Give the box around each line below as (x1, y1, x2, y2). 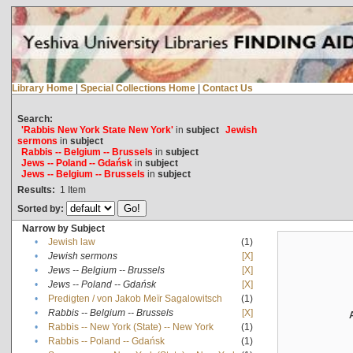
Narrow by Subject (21, 222, 105, 234)
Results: (17, 184, 55, 195)
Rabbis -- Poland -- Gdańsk (47, 335, 165, 347)
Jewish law (47, 236, 95, 247)
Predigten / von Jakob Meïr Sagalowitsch (47, 292, 222, 304)
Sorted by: (17, 203, 66, 214)
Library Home (11, 82, 73, 94)
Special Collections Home (80, 82, 195, 94)
